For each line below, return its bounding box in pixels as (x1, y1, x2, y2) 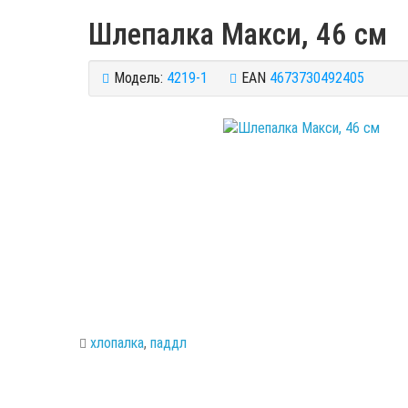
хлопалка (90, 334, 144, 352)
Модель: (114, 69, 163, 87)
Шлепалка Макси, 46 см (88, 16, 387, 52)
